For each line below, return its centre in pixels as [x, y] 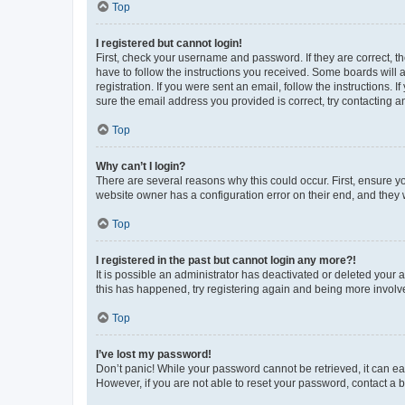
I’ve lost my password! [154, 354]
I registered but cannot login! [169, 43]
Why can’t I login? [141, 166]
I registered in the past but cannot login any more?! [226, 260]
